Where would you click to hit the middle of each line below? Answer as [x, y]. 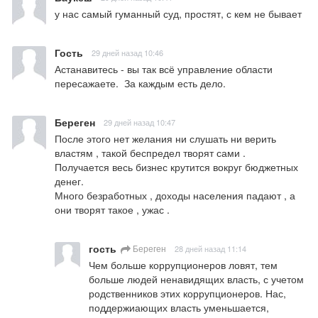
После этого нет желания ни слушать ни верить [165, 139]
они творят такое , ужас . [112, 210]
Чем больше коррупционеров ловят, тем [183, 265]
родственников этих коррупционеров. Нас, [187, 294]
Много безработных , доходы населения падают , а [175, 196]
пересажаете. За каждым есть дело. [140, 83]
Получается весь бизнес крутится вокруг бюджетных [176, 167]
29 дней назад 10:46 [127, 53]
